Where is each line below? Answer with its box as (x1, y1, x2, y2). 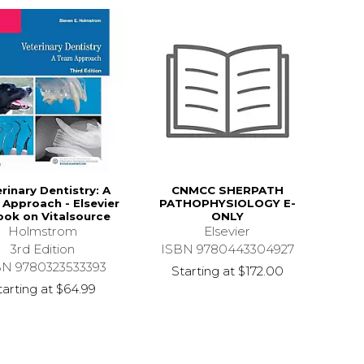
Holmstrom (8, 223, 78, 240)
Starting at (171, 263, 235, 279)
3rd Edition (11, 241, 76, 258)
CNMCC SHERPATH (171, 184, 284, 197)
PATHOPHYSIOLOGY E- (158, 197, 296, 210)
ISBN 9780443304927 (160, 241, 294, 258)
